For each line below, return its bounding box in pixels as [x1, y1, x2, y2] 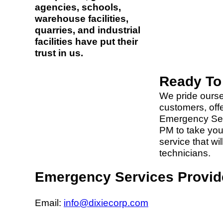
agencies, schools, [35, 2, 121, 13]
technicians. [159, 147, 211, 158]
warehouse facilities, [35, 13, 128, 24]
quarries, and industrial [35, 25, 140, 36]
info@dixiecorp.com [64, 198, 148, 209]
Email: [35, 198, 64, 209]
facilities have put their [35, 36, 138, 47]
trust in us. [35, 48, 83, 59]
